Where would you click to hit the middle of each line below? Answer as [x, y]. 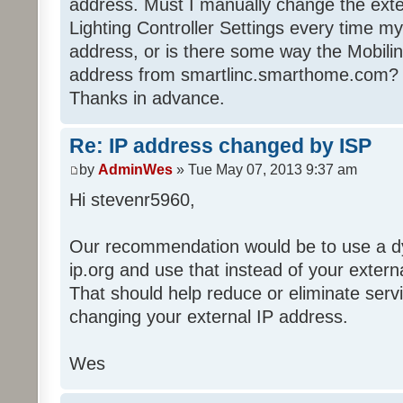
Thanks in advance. [147, 99]
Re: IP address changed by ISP [220, 146]
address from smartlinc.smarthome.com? [234, 75]
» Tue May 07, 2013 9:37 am [265, 169]
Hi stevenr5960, [132, 199]
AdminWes [135, 169]
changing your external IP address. [209, 316]
